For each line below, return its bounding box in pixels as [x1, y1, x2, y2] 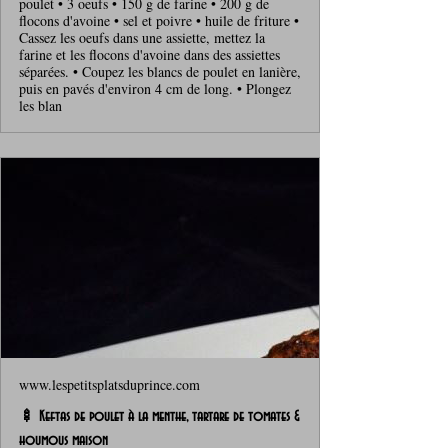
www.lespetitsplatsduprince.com [19, 374, 200, 394]
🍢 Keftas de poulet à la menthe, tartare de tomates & [19, 408, 299, 425]
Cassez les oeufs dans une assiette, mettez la [19, 27, 265, 47]
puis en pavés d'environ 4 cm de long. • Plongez [19, 78, 291, 98]
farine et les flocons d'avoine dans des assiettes [19, 44, 280, 64]
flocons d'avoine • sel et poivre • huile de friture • [19, 10, 299, 30]
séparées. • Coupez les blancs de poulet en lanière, [19, 61, 301, 81]
